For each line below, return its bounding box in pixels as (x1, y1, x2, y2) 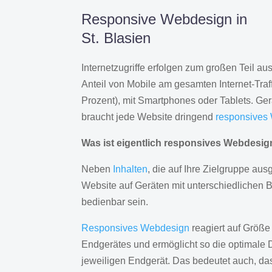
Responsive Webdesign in (81, 11, 248, 28)
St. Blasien (81, 30, 151, 47)
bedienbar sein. (81, 197, 149, 208)
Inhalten (113, 164, 148, 175)
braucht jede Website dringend (81, 112, 216, 123)
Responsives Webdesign (81, 223, 190, 234)
